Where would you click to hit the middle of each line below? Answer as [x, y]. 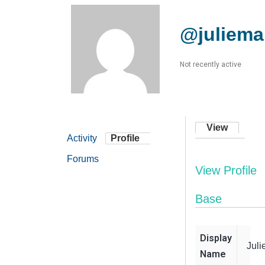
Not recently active [211, 64]
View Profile [226, 171]
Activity [82, 138]
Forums [83, 159]
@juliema [222, 35]
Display [216, 238]
